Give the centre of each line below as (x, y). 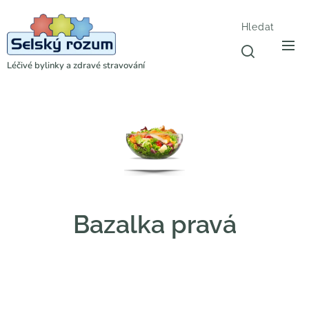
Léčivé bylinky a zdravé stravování (76, 66)
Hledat (258, 27)
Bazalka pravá (154, 225)
